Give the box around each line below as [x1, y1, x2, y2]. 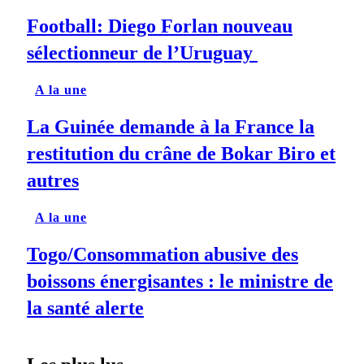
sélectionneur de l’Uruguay [27, 42, 258, 64]
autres [27, 170, 79, 191]
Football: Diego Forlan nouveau [27, 15, 292, 37]
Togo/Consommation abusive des [27, 243, 298, 265]
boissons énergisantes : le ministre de [27, 270, 333, 292]
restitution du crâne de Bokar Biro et [27, 143, 336, 164]
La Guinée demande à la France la [27, 116, 314, 137]
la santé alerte [27, 297, 144, 318]
